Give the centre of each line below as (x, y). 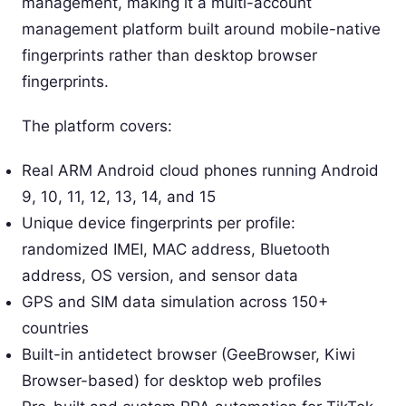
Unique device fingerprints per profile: (159, 223)
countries (55, 329)
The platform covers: (97, 126)
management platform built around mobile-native (201, 29)
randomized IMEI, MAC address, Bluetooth (176, 250)
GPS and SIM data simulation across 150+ (175, 302)
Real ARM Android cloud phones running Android (200, 171)
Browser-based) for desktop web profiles (172, 381)
